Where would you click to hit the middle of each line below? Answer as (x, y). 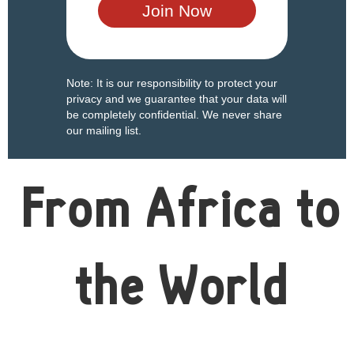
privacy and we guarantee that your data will (177, 99)
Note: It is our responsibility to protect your (172, 83)
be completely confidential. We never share (174, 115)
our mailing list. (104, 131)
